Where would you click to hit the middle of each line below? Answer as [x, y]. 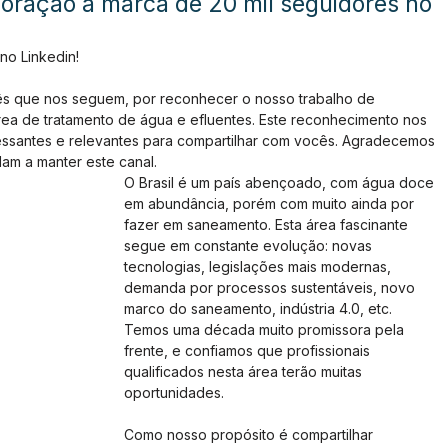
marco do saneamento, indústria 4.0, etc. [260, 308]
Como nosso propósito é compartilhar [250, 434]
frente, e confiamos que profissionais [249, 350]
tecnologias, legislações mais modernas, [259, 266]
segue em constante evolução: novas [250, 245]
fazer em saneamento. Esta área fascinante [268, 224]
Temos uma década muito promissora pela [266, 329]
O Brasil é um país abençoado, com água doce [281, 182]
